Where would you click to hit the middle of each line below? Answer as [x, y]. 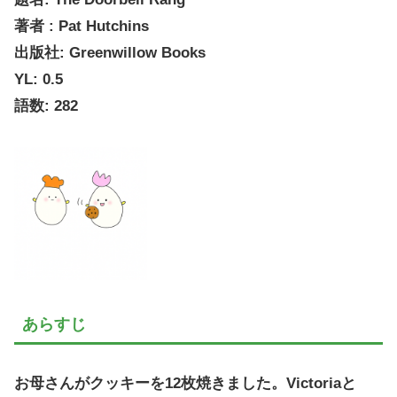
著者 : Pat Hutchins [82, 27]
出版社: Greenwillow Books [110, 53]
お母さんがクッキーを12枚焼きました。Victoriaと [185, 384]
